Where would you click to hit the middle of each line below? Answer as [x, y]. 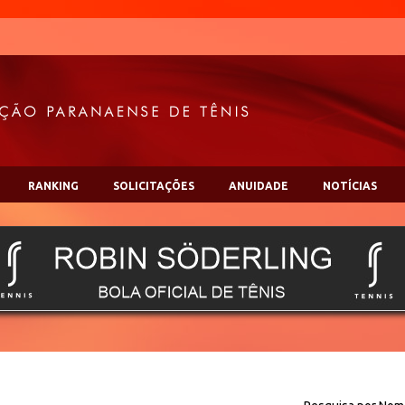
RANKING [53, 186]
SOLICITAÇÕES [154, 186]
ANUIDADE [259, 186]
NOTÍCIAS [350, 186]
